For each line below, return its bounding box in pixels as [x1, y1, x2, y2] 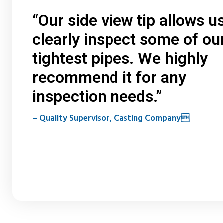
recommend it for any [32, 68, 186, 87]
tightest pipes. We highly [32, 49, 208, 68]
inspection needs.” [32, 87, 162, 106]
